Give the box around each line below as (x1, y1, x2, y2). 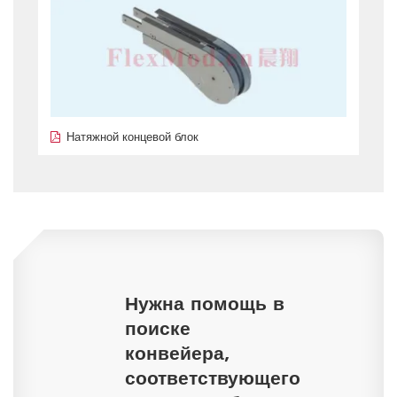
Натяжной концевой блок (66, 129, 198, 144)
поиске (125, 316, 191, 339)
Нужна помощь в (125, 292, 284, 315)
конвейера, (125, 341, 230, 364)
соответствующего (125, 366, 300, 389)
